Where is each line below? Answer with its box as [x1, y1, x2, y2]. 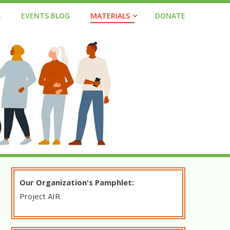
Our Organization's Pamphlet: [19, 177, 134, 187]
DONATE [155, 11, 185, 21]
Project [19, 191, 48, 201]
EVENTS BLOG [21, 11, 70, 21]
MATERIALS [90, 11, 130, 21]
